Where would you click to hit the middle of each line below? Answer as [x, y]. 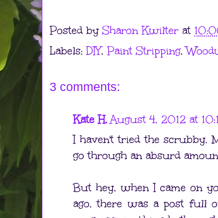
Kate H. [90, 120]
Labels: [68, 51]
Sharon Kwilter [140, 30]
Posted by [76, 30]
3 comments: [85, 87]
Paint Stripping [144, 51]
